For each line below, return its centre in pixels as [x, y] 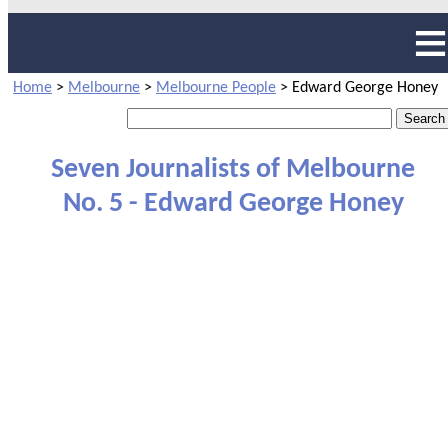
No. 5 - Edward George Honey [233, 203]
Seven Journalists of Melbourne [233, 169]
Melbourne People [216, 88]
